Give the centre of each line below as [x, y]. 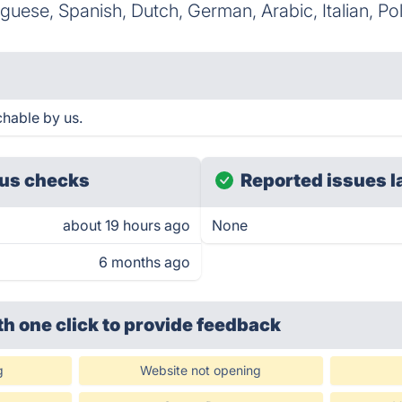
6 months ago [144, 262]
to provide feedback [192, 325]
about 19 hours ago [127, 225]
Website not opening [201, 370]
